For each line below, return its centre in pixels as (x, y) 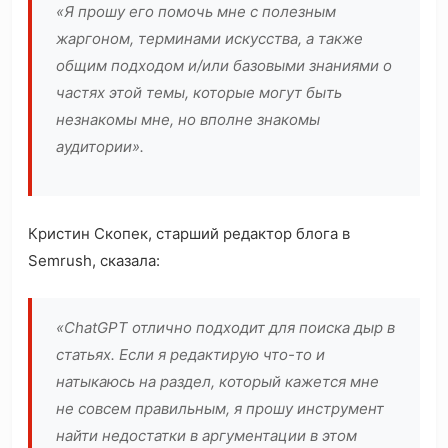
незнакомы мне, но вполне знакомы (188, 120)
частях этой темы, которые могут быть (199, 93)
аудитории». (100, 147)
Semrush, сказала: (94, 261)
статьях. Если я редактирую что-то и (190, 355)
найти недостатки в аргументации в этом (206, 436)
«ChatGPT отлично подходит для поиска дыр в (225, 328)
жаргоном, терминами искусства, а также (209, 39)
